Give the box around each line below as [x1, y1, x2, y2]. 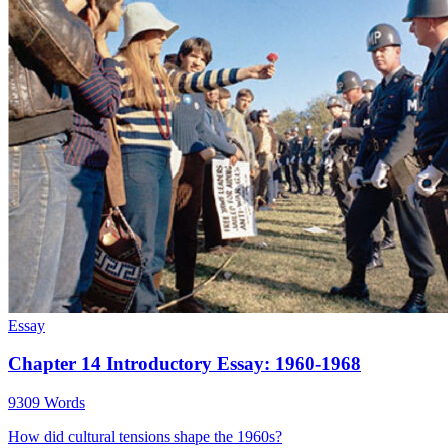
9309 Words [8, 394, 85, 412]
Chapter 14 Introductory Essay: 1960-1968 [8, 353, 361, 375]
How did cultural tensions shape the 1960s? [8, 428, 282, 446]
